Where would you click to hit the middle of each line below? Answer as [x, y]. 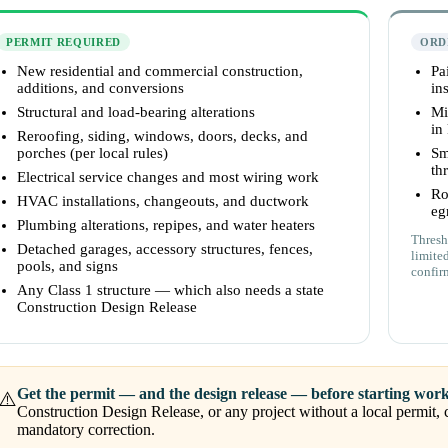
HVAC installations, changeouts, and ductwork [163, 201]
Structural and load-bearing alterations [136, 112]
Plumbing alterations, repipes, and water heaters [166, 225]
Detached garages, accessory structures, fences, [165, 249]
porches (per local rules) [92, 153]
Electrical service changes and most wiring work [168, 177]
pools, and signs [67, 266]
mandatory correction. [86, 430]
